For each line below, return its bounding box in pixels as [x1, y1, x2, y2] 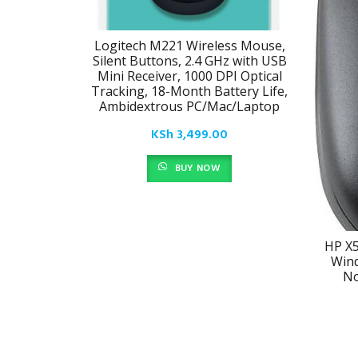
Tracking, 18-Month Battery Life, [91, 82, 288, 100]
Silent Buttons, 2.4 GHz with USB [92, 52, 287, 70]
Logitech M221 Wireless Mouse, [93, 37, 285, 54]
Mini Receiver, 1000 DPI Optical [97, 67, 282, 85]
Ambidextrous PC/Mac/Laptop [99, 97, 280, 115]
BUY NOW [172, 161, 221, 177]
